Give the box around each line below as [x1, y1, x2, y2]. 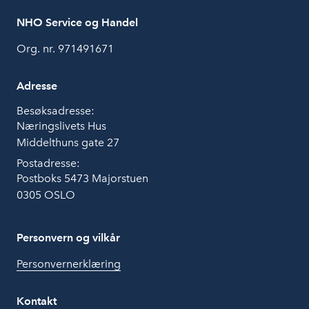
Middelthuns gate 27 [17, 136, 119, 150]
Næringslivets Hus [17, 119, 106, 133]
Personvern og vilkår [17, 231, 120, 245]
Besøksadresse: [17, 104, 94, 118]
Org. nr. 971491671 [17, 42, 114, 56]
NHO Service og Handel [17, 16, 138, 30]
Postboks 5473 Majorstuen [17, 172, 148, 186]
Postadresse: [17, 157, 80, 170]
